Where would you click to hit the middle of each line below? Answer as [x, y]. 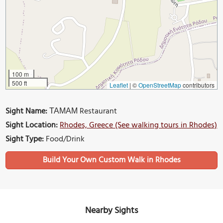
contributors [198, 85]
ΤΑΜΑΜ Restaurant [82, 112]
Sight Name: [27, 112]
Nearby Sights [111, 211]
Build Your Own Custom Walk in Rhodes [111, 161]
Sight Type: [25, 140]
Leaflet [118, 85]
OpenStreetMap [160, 85]
